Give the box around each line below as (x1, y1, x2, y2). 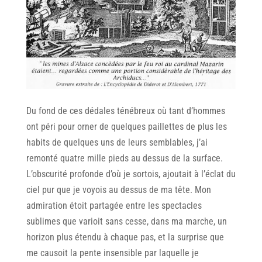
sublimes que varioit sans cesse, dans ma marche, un (26, 215, 227, 227)
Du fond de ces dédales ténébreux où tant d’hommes (26, 105, 225, 116)
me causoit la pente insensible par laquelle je (26, 247, 199, 258)
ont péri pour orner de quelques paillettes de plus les (26, 120, 227, 132)
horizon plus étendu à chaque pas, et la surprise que (26, 231, 224, 243)
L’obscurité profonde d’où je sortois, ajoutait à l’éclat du (26, 168, 236, 180)
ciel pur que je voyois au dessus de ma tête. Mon (26, 184, 211, 195)
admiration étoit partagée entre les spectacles (26, 199, 204, 211)
